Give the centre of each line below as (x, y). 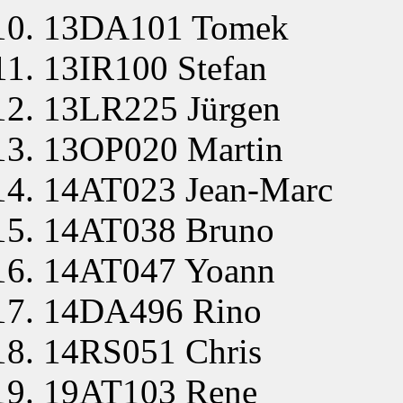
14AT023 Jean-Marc (188, 189)
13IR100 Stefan (155, 67)
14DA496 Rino (152, 310)
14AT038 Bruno (159, 229)
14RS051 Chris (152, 351)
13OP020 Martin (163, 148)
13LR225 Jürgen (162, 108)
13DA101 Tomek (166, 27)
